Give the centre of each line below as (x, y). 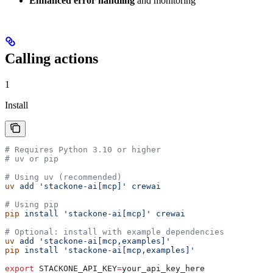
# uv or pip (32, 159)
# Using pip (32, 205)
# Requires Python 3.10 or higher (83, 150)
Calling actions (51, 59)
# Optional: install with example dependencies (115, 232)
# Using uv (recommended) (63, 177)
